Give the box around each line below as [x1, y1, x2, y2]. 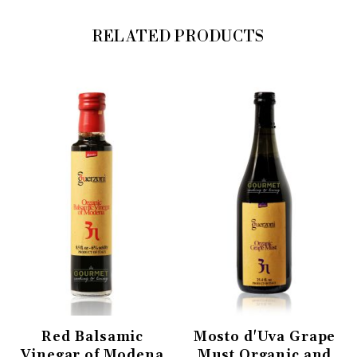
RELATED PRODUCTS [92, 27, 265, 47]
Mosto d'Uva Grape [193, 328, 336, 347]
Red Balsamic [41, 328, 144, 347]
